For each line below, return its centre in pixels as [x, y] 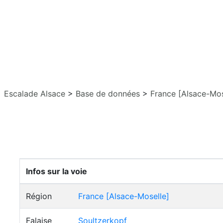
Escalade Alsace [35, 94]
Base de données [108, 94]
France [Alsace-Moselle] [124, 196]
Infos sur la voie [56, 171]
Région [39, 196]
